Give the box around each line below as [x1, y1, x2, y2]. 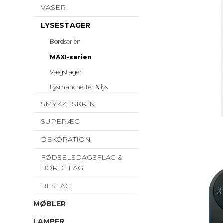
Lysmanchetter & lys [49, 83, 108, 91]
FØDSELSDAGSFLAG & [41, 153, 123, 162]
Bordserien [49, 38, 81, 46]
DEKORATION [41, 135, 91, 144]
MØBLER [33, 199, 66, 209]
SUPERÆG [41, 117, 80, 126]
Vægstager [49, 68, 82, 76]
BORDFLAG [41, 163, 83, 173]
